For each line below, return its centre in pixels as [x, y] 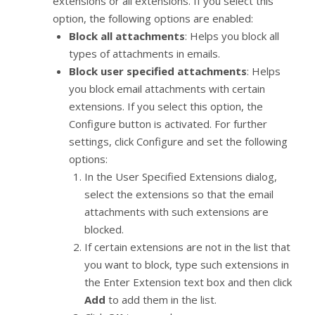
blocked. [104, 230]
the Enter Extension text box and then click [188, 282]
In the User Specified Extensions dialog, [181, 177]
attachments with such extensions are [176, 212]
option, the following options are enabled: [153, 19]
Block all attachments [127, 36]
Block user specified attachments [157, 71]
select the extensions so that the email [179, 194]
